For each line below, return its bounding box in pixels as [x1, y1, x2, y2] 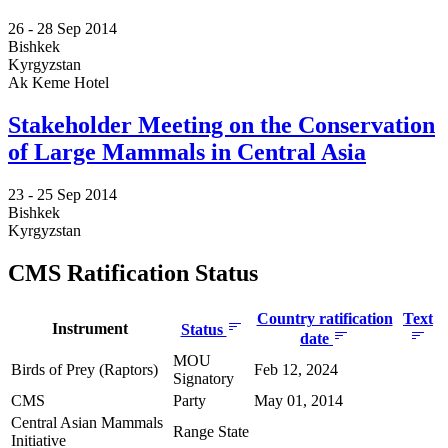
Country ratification [256, 309, 393, 327]
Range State [173, 422, 249, 440]
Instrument [52, 319, 128, 337]
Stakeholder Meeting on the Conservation [8, 111, 435, 138]
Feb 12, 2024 [254, 360, 338, 378]
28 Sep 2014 [37, 19, 117, 37]
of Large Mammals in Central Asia [8, 138, 366, 165]
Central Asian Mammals [11, 413, 163, 431]
